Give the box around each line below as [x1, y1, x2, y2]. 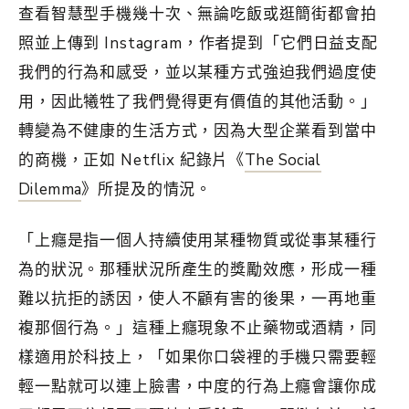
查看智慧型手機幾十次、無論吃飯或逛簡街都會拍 [18, 3, 377, 25]
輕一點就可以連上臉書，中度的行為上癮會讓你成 [18, 375, 377, 397]
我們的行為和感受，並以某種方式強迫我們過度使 [18, 61, 377, 83]
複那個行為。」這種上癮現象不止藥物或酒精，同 [18, 317, 377, 339]
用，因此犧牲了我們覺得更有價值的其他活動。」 [18, 90, 377, 112]
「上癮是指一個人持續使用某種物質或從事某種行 [18, 229, 377, 251]
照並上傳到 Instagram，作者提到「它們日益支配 [18, 32, 378, 54]
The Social [245, 149, 321, 171]
